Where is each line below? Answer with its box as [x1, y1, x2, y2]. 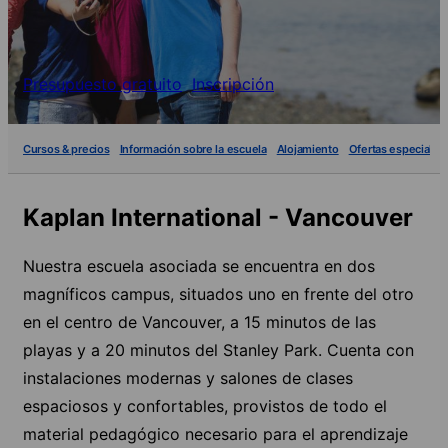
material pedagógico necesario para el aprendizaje [23, 423, 408, 444]
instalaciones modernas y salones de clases [23, 367, 353, 388]
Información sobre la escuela [119, 141, 267, 156]
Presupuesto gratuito [23, 74, 182, 94]
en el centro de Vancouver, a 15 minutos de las [23, 311, 376, 332]
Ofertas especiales [348, 141, 445, 156]
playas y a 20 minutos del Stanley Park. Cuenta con [23, 339, 414, 360]
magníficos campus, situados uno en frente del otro [23, 283, 414, 304]
